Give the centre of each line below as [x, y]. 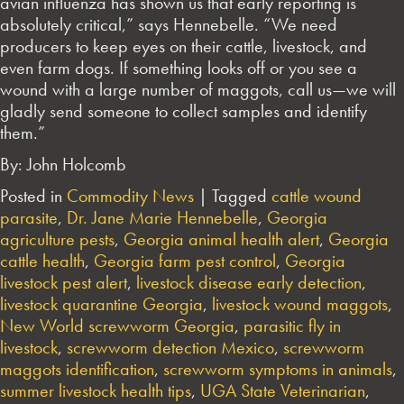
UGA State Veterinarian [283, 390]
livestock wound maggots [300, 303]
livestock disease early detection [249, 282]
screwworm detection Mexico [170, 347]
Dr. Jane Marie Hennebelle [162, 217]
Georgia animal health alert [221, 239]
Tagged [239, 195]
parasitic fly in [292, 325]
